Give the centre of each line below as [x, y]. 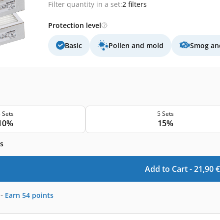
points [43, 195]
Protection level [75, 25]
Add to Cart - [169, 169]
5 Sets [165, 114]
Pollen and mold [136, 45]
